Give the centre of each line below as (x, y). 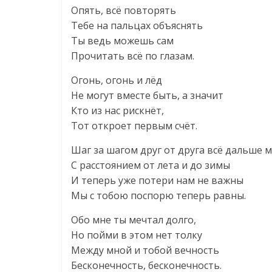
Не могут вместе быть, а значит (147, 95)
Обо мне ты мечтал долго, (134, 220)
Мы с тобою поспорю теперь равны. (158, 195)
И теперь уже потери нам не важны (157, 180)
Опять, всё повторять (124, 10)
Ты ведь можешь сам (122, 41)
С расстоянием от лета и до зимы (151, 165)
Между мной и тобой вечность (145, 250)
